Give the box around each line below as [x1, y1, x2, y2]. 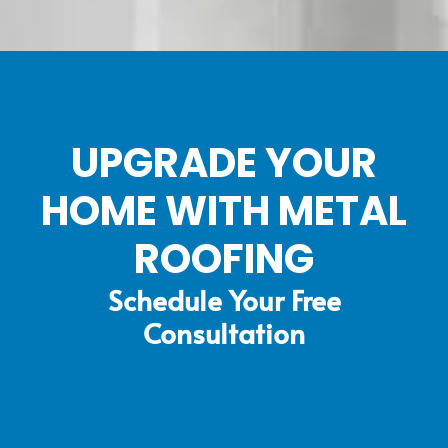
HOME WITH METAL [41, 183, 407, 240]
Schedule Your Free [107, 280, 341, 320]
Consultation [143, 313, 305, 353]
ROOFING [134, 231, 314, 288]
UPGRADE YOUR [71, 135, 377, 192]
